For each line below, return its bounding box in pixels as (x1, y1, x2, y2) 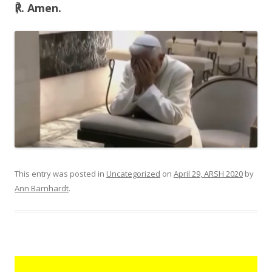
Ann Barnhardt (15, 182, 69, 194)
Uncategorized (106, 168, 160, 179)
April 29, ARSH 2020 (174, 168, 243, 179)
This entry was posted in (15, 168, 106, 179)
